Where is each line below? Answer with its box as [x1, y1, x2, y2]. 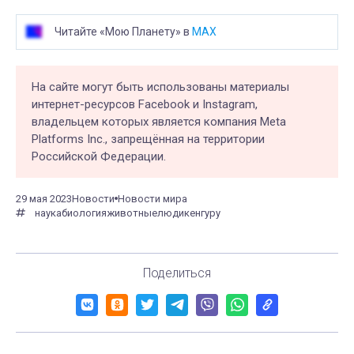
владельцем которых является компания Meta [32, 114, 286, 129]
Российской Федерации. [32, 149, 166, 164]
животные [107, 206, 157, 219]
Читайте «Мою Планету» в [55, 24, 192, 38]
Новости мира [118, 192, 187, 205]
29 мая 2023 [16, 192, 72, 205]
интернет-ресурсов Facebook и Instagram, [32, 96, 258, 111]
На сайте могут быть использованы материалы [32, 79, 289, 94]
